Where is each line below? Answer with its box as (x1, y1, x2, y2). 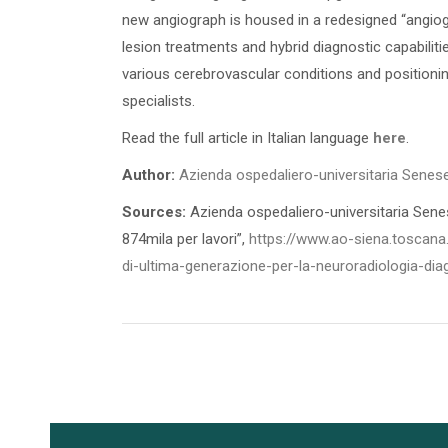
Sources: (122, 202, 186, 221)
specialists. (122, 91, 195, 110)
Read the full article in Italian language (122, 128, 373, 147)
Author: (122, 165, 175, 184)
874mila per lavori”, (122, 229, 249, 248)
